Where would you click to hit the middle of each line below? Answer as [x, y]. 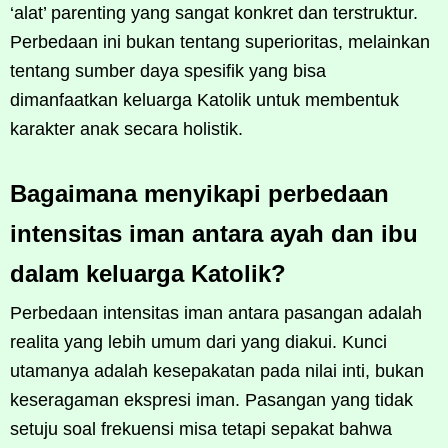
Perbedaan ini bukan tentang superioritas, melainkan [220, 41]
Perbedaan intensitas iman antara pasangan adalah [216, 312]
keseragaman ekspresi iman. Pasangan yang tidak [211, 399]
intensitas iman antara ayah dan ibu [214, 233]
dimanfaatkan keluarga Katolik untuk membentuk [204, 99]
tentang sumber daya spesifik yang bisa [168, 70]
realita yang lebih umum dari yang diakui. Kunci [198, 341]
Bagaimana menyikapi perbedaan [199, 193]
